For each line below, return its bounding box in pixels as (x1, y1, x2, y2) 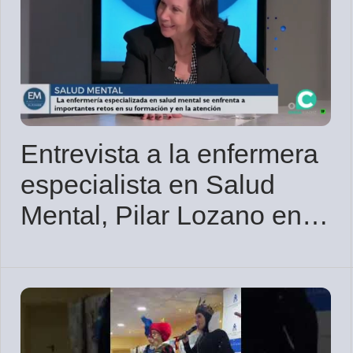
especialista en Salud (20, 169, 275, 200)
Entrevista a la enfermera (20, 139, 318, 169)
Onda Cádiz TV (20, 231, 204, 262)
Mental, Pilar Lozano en (20, 200, 302, 231)
